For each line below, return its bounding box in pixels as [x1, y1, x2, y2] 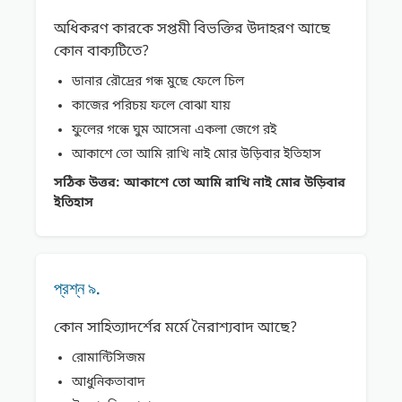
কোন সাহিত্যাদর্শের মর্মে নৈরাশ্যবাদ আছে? [54, 319, 297, 339]
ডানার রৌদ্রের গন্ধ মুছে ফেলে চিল [72, 74, 244, 92]
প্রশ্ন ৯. [54, 277, 100, 300]
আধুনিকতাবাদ [72, 374, 144, 392]
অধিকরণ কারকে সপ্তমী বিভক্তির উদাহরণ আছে [54, 20, 330, 40]
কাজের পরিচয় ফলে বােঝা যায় [72, 98, 231, 116]
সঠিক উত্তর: [54, 175, 120, 193]
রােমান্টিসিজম [72, 350, 145, 368]
